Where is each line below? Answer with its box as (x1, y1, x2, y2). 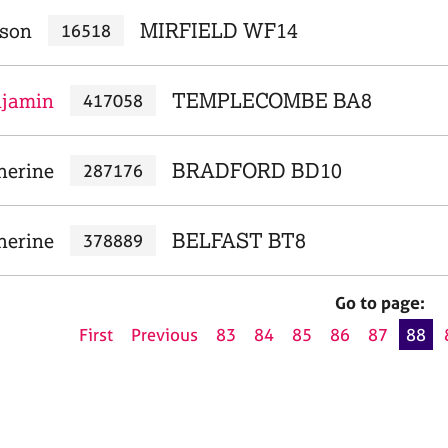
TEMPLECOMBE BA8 (171, 88, 372, 113)
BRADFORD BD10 (171, 158, 342, 183)
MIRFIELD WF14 (139, 18, 298, 43)
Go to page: (335, 292, 425, 313)
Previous (131, 324, 198, 346)
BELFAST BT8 (171, 228, 306, 253)
